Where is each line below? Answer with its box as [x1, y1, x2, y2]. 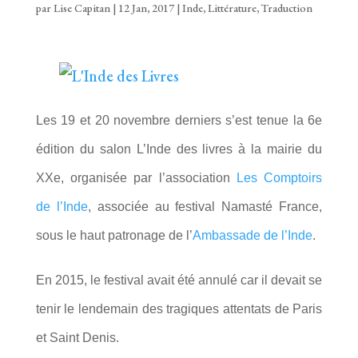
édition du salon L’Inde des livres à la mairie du [35, 141, 323, 156]
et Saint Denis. [35, 330, 119, 344]
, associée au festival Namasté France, [87, 199, 323, 213]
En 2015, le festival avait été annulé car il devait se [35, 272, 323, 287]
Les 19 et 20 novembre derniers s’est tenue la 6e [35, 113, 323, 127]
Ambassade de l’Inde [192, 228, 312, 242]
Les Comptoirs [236, 170, 323, 185]
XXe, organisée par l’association [35, 170, 237, 185]
